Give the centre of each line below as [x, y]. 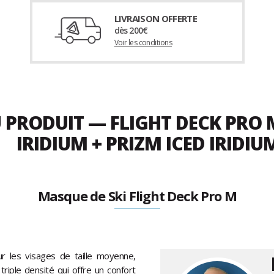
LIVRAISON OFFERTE [156, 19]
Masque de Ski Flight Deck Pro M [137, 196]
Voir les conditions [143, 43]
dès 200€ [131, 31]
